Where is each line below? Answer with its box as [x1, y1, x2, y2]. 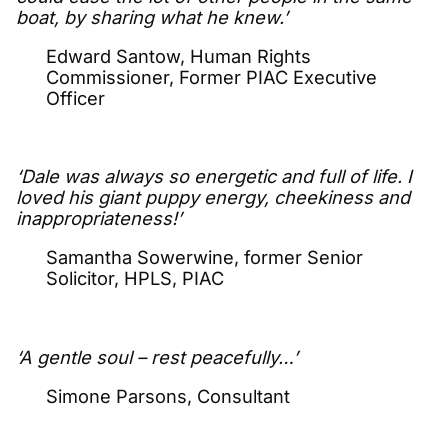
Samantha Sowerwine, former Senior [46, 246, 363, 269]
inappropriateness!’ [16, 207, 182, 230]
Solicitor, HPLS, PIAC [46, 267, 224, 290]
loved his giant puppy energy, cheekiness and [16, 186, 410, 209]
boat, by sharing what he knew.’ [16, 5, 288, 28]
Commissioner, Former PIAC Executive [46, 65, 377, 88]
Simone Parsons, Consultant [46, 385, 290, 408]
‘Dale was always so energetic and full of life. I [16, 165, 412, 188]
